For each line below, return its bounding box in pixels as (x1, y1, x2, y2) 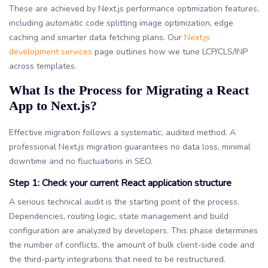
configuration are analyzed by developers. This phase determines (9, 224, 258, 236)
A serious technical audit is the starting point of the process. (9, 196, 239, 208)
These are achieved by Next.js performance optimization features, (9, 2, 259, 14)
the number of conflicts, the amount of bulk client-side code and (9, 239, 254, 251)
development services (9, 45, 92, 57)
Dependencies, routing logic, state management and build (9, 210, 229, 222)
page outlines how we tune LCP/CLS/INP (92, 45, 248, 57)
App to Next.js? (9, 98, 97, 113)
